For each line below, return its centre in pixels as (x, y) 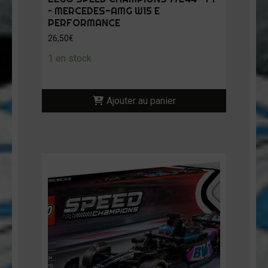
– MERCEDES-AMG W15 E (104, 11)
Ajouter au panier (141, 101)
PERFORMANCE (84, 23)
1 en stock (70, 59)
